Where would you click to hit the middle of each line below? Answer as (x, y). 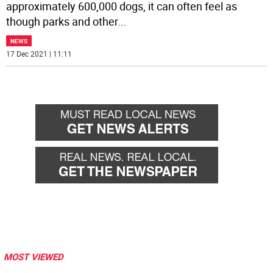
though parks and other (62, 21)
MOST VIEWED (34, 256)
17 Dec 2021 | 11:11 (39, 53)
